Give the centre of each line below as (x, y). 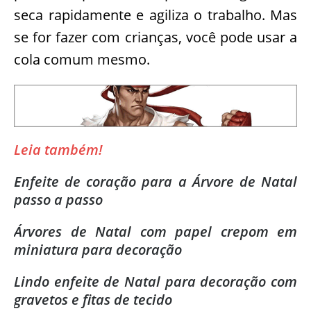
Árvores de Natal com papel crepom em (155, 231)
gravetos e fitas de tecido (93, 299)
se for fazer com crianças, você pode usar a (155, 37)
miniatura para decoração (98, 249)
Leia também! (58, 149)
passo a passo (58, 199)
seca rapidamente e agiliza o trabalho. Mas (155, 15)
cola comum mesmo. (82, 59)
